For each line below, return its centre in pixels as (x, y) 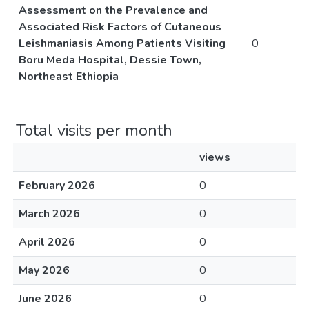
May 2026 (44, 270)
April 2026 (47, 242)
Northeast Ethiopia (69, 77)
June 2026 (45, 299)
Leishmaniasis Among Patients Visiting (122, 43)
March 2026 (49, 214)
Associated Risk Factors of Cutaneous (120, 27)
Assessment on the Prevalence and (113, 10)
